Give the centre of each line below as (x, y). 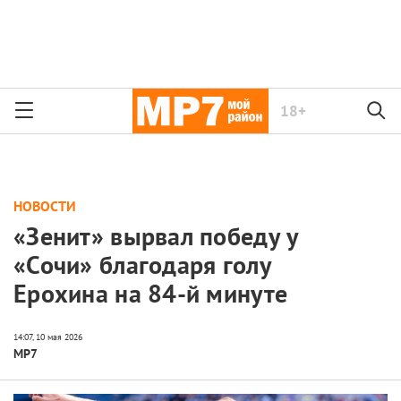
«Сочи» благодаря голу (142, 265)
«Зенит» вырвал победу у (156, 236)
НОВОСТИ (45, 206)
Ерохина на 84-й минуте (151, 294)
